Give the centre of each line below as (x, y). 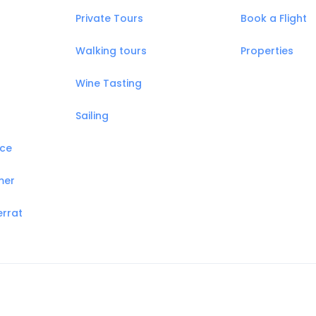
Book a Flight (274, 18)
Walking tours (111, 51)
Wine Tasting (109, 83)
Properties (267, 51)
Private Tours (109, 18)
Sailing (92, 116)
